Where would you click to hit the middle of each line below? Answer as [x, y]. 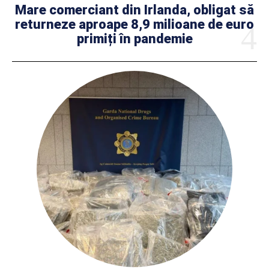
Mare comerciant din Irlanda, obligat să [134, 10]
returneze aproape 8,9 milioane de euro [134, 25]
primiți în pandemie [134, 39]
